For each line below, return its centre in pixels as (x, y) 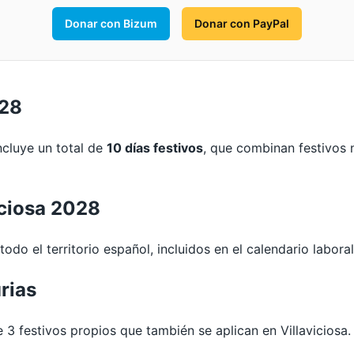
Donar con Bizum (111, 24)
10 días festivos (155, 148)
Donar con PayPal (242, 24)
